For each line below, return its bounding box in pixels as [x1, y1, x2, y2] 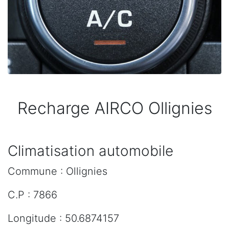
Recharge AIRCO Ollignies [17, 98, 212, 119]
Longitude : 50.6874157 [8, 212, 119, 225]
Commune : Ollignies [8, 165, 107, 178]
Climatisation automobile [8, 142, 173, 160]
